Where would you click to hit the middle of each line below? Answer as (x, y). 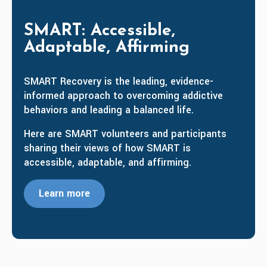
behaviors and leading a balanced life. (109, 110)
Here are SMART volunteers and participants (125, 134)
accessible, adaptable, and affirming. (108, 163)
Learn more (64, 194)
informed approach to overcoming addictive (123, 96)
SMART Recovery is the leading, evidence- (119, 82)
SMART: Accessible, (100, 31)
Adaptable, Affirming (107, 48)
